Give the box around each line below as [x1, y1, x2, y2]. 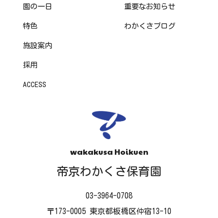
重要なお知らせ [124, 2, 175, 11]
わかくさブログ [124, 22, 175, 30]
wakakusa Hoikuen [70, 145, 148, 157]
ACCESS [22, 80, 46, 89]
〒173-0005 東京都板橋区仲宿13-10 [47, 207, 171, 215]
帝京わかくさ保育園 [56, 165, 162, 177]
